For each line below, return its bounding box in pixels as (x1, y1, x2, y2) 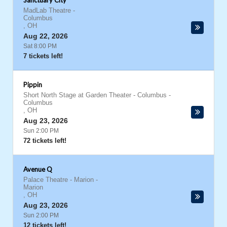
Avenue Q (23, 165, 52, 173)
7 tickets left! (23, 52, 63, 60)
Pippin (23, 81, 42, 89)
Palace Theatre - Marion (23, 176, 94, 183)
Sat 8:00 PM (23, 43, 57, 50)
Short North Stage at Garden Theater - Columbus (23, 91, 167, 99)
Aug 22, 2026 (23, 32, 68, 40)
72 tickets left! (23, 137, 66, 144)
